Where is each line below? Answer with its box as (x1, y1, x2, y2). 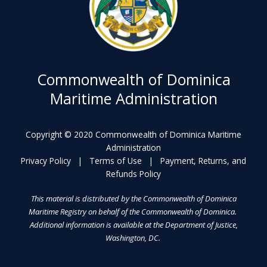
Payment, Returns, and (160, 155, 246, 167)
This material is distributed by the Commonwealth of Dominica (30, 193, 237, 204)
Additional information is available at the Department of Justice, (29, 219, 238, 231)
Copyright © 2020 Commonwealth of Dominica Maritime (26, 129, 241, 141)
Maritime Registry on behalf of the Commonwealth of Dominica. (29, 206, 238, 218)
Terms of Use (89, 155, 142, 167)
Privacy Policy (21, 155, 71, 167)
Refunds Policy (106, 168, 161, 180)
